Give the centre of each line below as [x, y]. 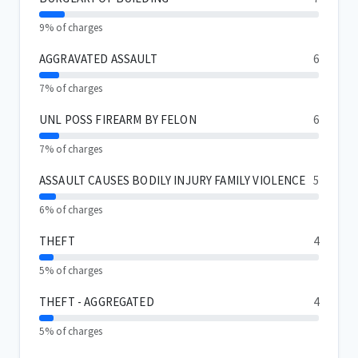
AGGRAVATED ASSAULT [98, 59]
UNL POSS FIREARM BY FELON [118, 120]
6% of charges [71, 210]
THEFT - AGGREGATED [97, 302]
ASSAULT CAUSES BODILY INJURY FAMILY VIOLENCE [173, 181]
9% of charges [71, 28]
